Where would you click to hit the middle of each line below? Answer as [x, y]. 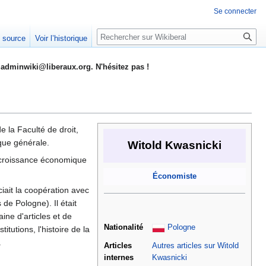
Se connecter [235, 11]
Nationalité [123, 228]
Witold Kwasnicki [175, 145]
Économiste [175, 177]
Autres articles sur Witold [195, 246]
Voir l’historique [61, 39]
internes [119, 258]
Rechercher [129, 35]
